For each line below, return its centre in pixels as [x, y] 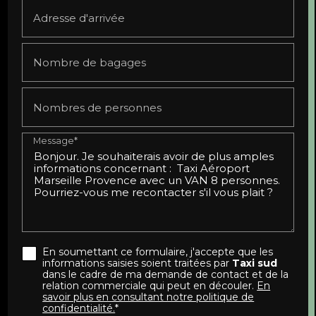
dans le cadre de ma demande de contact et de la [166, 274]
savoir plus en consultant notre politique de [148, 297]
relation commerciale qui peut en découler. [150, 285]
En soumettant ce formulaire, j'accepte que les [158, 251]
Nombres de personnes [98, 107]
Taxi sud [255, 263]
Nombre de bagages [90, 62]
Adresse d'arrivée [79, 18]
